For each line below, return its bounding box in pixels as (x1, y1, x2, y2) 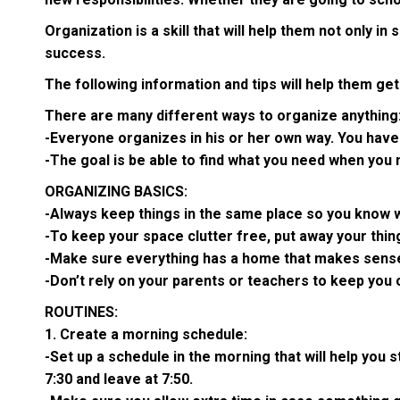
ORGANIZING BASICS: (45, 183, 187, 201)
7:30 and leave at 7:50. (45, 371, 193, 388)
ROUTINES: (45, 304, 118, 321)
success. (45, 45, 105, 62)
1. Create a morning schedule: (45, 326, 247, 344)
